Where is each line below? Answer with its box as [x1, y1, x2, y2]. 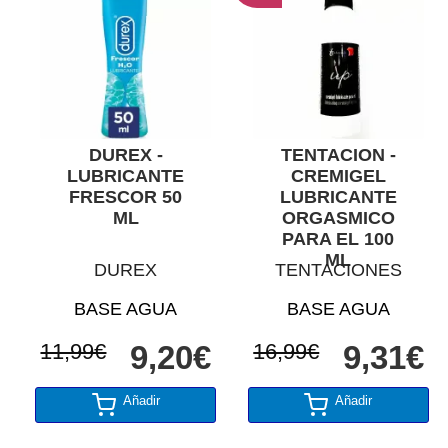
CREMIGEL [290, 165, 386, 186]
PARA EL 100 [282, 228, 395, 249]
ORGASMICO [281, 207, 395, 228]
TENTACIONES [274, 260, 402, 281]
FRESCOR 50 [69, 186, 183, 207]
